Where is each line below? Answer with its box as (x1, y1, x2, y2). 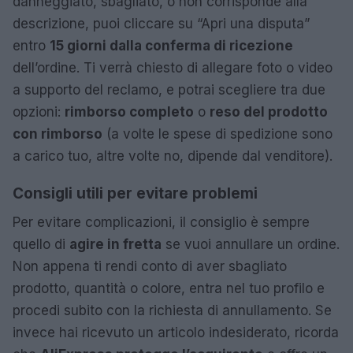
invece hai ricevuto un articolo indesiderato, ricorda (13, 325, 339, 340)
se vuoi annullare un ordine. (162, 236, 340, 252)
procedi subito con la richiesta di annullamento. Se (13, 303, 332, 318)
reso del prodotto (210, 104, 328, 120)
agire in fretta (69, 236, 162, 252)
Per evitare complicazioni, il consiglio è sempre (13, 214, 310, 230)
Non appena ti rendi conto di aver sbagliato (13, 258, 287, 274)
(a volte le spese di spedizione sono (102, 126, 333, 142)
